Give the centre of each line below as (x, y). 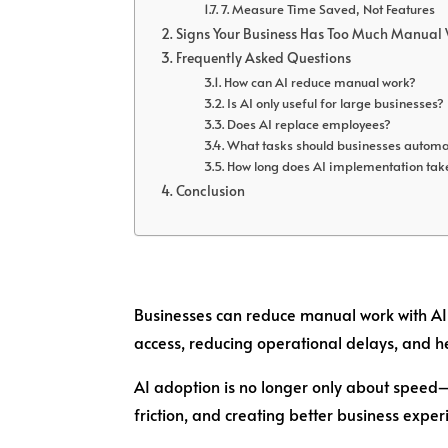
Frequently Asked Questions (264, 57)
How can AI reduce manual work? (319, 82)
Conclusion (211, 190)
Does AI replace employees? (308, 124)
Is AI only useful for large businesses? (335, 103)
